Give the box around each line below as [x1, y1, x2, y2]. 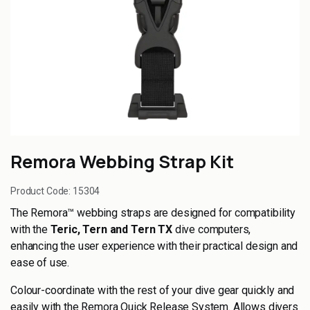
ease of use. [10, 256, 70, 269]
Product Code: [10, 185, 73, 197]
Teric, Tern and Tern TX [50, 223, 172, 236]
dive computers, [172, 223, 251, 236]
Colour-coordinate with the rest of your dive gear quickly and [10, 284, 295, 297]
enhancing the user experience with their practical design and [10, 239, 298, 253]
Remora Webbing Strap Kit [10, 149, 234, 174]
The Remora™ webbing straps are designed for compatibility [10, 206, 295, 219]
